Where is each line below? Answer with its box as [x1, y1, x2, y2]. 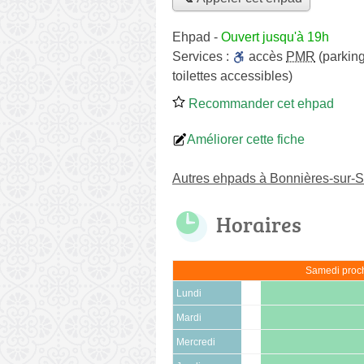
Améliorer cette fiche [187, 132, 305, 146]
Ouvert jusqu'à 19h [221, 29, 329, 44]
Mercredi [176, 336, 215, 347]
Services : [172, 49, 232, 63]
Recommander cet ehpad [185, 96, 334, 110]
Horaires [216, 209, 301, 239]
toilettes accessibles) [172, 68, 292, 83]
